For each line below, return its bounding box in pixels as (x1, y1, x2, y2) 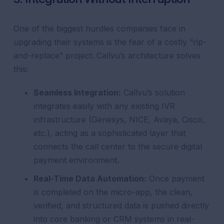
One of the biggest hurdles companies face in (13, 23, 186, 33)
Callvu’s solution (121, 87, 185, 97)
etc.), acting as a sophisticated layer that (33, 128, 186, 138)
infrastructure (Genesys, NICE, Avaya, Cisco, (33, 114, 205, 124)
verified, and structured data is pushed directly (33, 200, 209, 210)
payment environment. (33, 155, 119, 165)
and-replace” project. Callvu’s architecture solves (13, 50, 201, 60)
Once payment (146, 173, 205, 183)
